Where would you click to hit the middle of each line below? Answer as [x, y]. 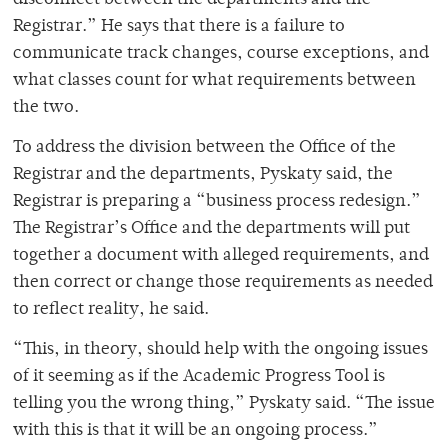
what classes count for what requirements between [214, 80]
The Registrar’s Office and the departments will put [211, 228]
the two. [46, 107]
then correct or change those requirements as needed [223, 282]
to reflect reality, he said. [111, 309]
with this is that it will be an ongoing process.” [195, 430]
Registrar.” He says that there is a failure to [179, 26]
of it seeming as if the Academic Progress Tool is [199, 376]
